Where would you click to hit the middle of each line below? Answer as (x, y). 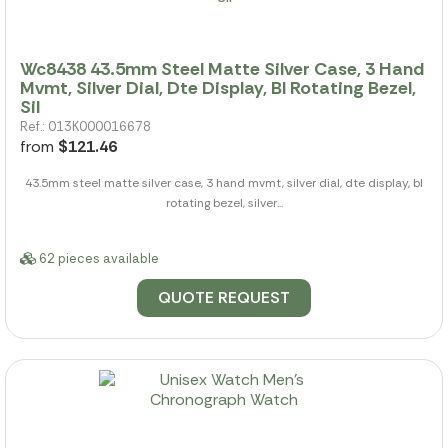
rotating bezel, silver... (224, 203)
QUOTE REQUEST (224, 298)
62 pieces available (97, 259)
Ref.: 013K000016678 (85, 127)
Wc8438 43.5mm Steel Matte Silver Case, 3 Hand (222, 69)
